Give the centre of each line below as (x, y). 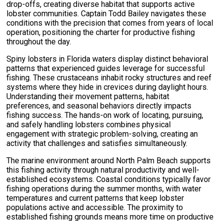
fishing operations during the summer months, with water (104, 188)
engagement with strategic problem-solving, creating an (102, 134)
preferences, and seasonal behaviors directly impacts (99, 106)
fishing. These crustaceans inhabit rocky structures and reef (109, 77)
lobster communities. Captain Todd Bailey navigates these (107, 13)
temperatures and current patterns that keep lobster (95, 198)
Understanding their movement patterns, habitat (88, 96)
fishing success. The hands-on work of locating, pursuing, (105, 115)
